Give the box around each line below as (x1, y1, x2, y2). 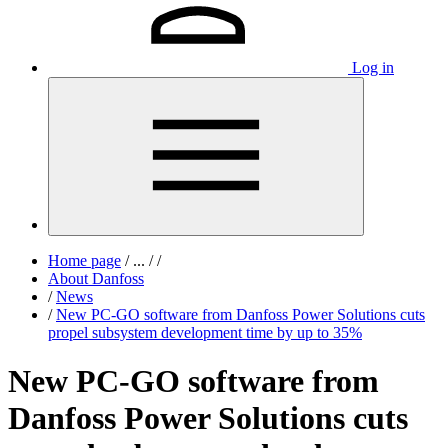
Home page (48, 252, 121, 269)
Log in (352, 59, 394, 76)
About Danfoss (48, 270, 144, 287)
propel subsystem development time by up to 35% (48, 324, 362, 341)
